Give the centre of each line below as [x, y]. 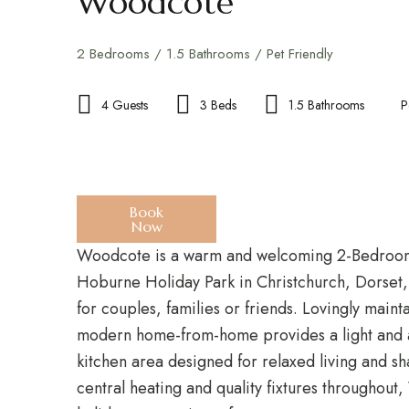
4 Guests [125, 105]
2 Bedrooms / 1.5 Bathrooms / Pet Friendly [205, 54]
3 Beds [218, 105]
